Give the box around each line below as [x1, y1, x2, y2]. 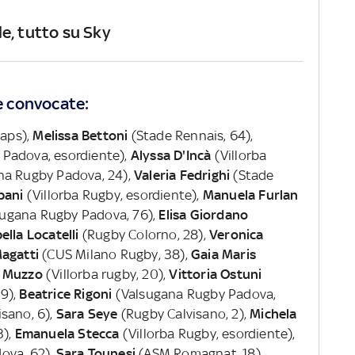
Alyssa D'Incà [130, 147, 212, 163]
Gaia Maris [190, 246, 256, 262]
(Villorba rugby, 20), [42, 265, 170, 282]
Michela [250, 305, 297, 322]
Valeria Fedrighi [133, 166, 231, 183]
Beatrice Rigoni [19, 285, 113, 302]
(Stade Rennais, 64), [128, 127, 254, 143]
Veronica [208, 226, 264, 242]
